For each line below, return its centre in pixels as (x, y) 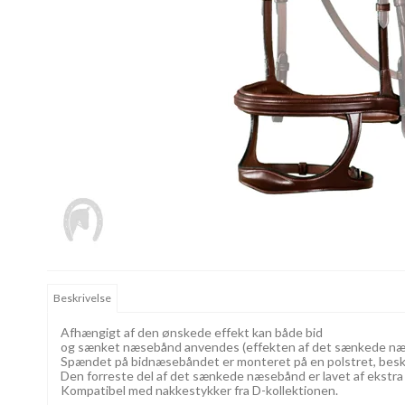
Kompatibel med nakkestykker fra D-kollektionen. (199, 391)
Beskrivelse (83, 298)
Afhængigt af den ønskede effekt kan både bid (192, 333)
